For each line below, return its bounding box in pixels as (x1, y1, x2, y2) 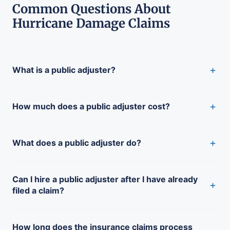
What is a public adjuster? (12, 64, 116, 75)
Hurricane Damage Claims (12, 15, 170, 31)
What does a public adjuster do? (12, 137, 141, 148)
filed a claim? (12, 185, 64, 196)
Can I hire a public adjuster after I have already (12, 174, 198, 184)
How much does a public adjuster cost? (12, 101, 170, 111)
